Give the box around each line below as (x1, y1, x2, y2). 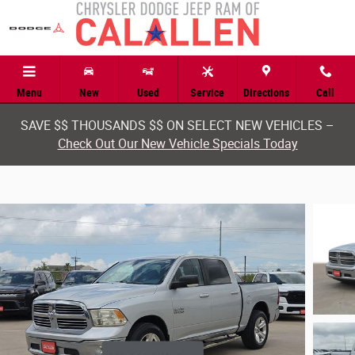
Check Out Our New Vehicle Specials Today (57, 136, 298, 151)
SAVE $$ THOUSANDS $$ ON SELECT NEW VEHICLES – (21, 118, 334, 133)
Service (190, 86, 225, 99)
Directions (243, 86, 290, 99)
